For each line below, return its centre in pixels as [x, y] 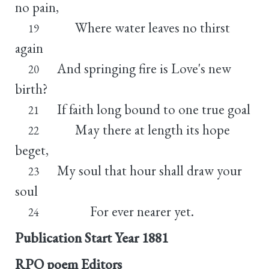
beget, [32, 150]
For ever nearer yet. [125, 211]
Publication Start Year [77, 237]
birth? [32, 89]
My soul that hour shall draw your [149, 170]
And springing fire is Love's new [144, 68]
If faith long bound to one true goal [153, 109]
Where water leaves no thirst [143, 27]
